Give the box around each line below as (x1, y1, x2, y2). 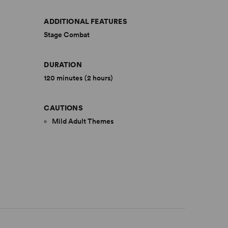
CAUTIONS (44, 104, 83, 112)
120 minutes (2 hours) (44, 74, 113, 82)
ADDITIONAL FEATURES (44, 17, 127, 25)
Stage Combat (44, 31, 90, 39)
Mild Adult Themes (52, 117, 115, 125)
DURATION (44, 61, 82, 69)
